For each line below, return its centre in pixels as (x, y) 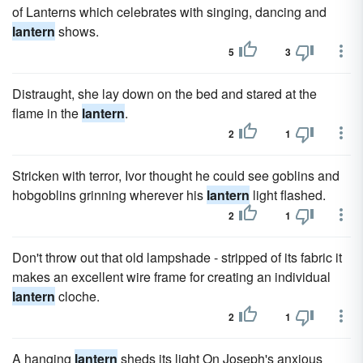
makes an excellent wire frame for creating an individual (171, 277)
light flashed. (288, 195)
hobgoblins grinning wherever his (109, 195)
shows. (77, 31)
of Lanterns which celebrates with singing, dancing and (169, 12)
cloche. (77, 296)
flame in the (47, 113)
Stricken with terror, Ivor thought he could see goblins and (176, 175)
